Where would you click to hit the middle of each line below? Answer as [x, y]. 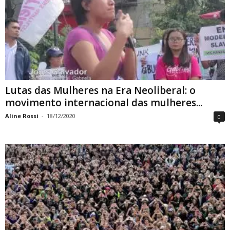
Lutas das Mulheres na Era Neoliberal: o [100, 90]
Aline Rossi [22, 116]
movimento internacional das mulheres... [104, 102]
